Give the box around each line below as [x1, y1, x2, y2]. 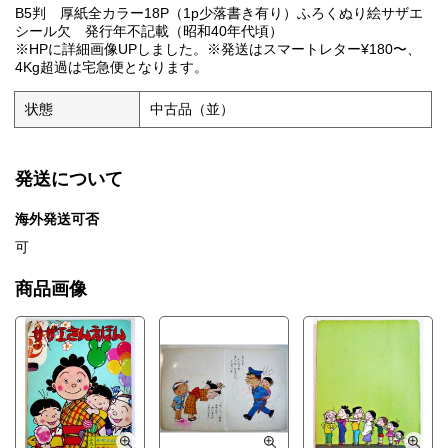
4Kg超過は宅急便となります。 [15, 59, 208, 76]
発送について [15, 169, 123, 190]
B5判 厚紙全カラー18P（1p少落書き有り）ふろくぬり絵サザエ [15, 5, 423, 22]
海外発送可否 [15, 211, 99, 228]
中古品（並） [150, 101, 235, 118]
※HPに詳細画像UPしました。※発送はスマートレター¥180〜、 [15, 41, 421, 58]
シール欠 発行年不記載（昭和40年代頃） [15, 23, 297, 40]
